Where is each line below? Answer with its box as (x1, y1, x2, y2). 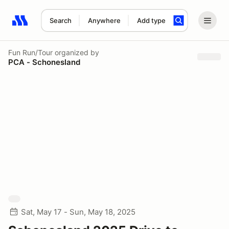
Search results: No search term (12, 21, 131, 31)
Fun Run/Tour (8, 48, 53, 57)
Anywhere (87, 16, 121, 25)
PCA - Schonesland (8, 57, 80, 67)
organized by (53, 48, 99, 57)
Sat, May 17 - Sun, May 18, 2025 (21, 207, 135, 217)
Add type (136, 16, 166, 25)
